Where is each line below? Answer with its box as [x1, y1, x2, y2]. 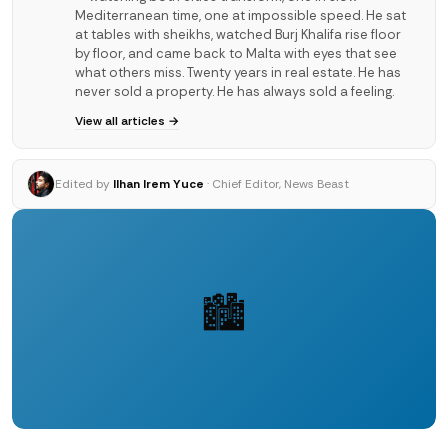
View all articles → [75, 113, 179, 130]
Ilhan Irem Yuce [113, 176, 204, 193]
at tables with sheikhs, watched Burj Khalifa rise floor [75, 26, 401, 44]
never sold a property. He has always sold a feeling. [75, 83, 394, 101]
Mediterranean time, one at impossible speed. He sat [75, 7, 406, 25]
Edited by [55, 176, 110, 193]
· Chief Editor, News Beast [207, 176, 349, 193]
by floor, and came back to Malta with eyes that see [75, 45, 397, 63]
